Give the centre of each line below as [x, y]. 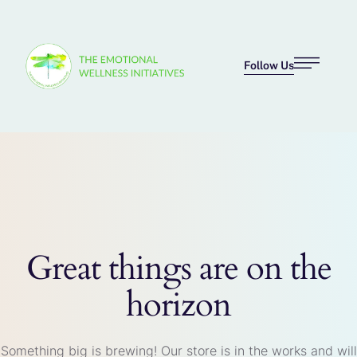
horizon [178, 305]
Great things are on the [178, 268]
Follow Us [269, 65]
